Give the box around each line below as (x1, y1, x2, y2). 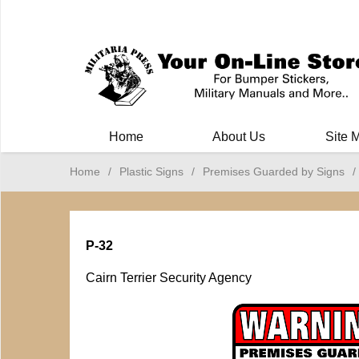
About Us (212, 130, 265, 143)
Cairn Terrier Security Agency (86, 271, 252, 284)
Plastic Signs (119, 165, 184, 178)
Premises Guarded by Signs (203, 165, 345, 178)
